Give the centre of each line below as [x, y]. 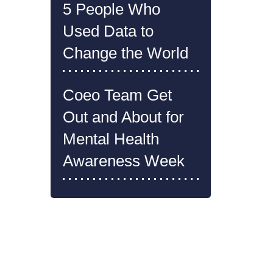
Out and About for [123, 117]
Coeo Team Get [117, 95]
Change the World [125, 53]
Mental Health [111, 139]
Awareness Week [123, 161]
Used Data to [108, 31]
